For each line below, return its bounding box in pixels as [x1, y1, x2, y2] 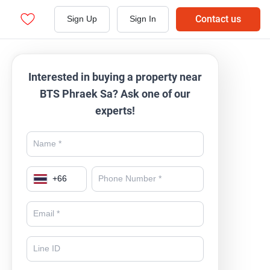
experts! [95, 104, 136, 117]
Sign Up [67, 14, 97, 24]
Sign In [130, 14, 156, 24]
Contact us [195, 13, 241, 25]
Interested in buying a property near [28, 71, 202, 83]
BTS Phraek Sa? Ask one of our [40, 87, 191, 100]
